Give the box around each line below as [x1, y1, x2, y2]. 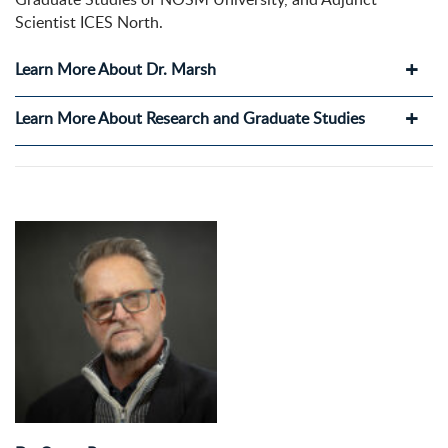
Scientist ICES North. [15, 11, 163, 34]
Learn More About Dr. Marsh [15, 58, 216, 81]
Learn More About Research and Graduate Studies [15, 107, 365, 130]
